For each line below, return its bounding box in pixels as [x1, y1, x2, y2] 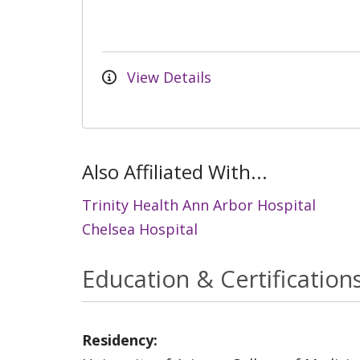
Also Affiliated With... [82, 157, 268, 185]
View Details [123, 67, 211, 87]
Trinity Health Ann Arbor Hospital [82, 194, 316, 215]
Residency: [82, 329, 157, 350]
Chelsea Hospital [82, 219, 198, 239]
